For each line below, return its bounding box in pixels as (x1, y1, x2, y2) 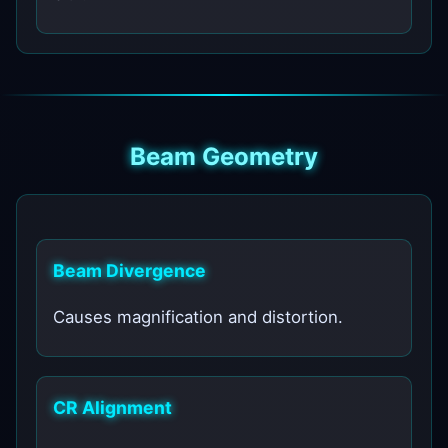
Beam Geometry (130, 142, 318, 172)
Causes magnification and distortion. (53, 307, 344, 328)
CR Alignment (53, 397, 173, 419)
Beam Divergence (53, 259, 207, 281)
